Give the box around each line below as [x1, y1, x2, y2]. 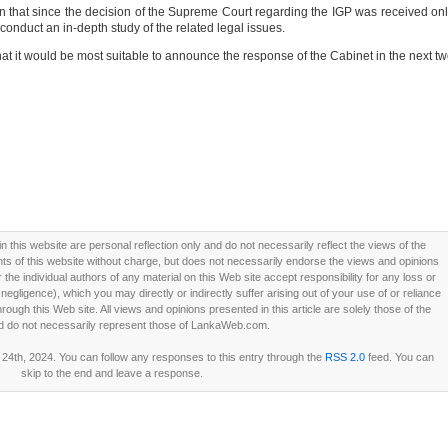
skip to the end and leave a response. [20, 367, 203, 379]
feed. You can [364, 351, 434, 363]
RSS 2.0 [324, 351, 365, 363]
